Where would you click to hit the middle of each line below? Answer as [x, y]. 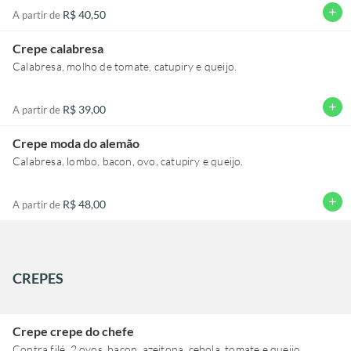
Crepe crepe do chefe [73, 331]
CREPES [38, 278]
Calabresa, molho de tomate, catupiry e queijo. [125, 66]
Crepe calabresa [58, 48]
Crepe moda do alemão [76, 143]
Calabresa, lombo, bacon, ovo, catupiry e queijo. [128, 161]
